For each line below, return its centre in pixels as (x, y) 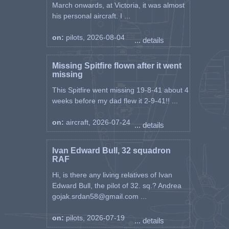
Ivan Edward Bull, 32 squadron (111, 151)
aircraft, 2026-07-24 (98, 122)
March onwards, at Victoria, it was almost (118, 5)
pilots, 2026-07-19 (95, 218)
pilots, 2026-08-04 (95, 37)
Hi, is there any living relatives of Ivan (112, 175)
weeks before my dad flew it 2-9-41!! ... (115, 101)
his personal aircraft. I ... (91, 16)
